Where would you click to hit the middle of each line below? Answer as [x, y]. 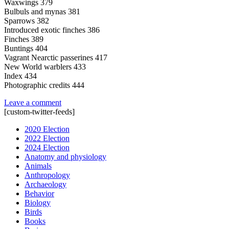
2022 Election [47, 138]
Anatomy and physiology [65, 156]
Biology [38, 202]
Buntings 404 [26, 48]
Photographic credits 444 [44, 85]
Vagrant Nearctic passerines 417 [56, 57]
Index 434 [20, 76]
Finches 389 [24, 39]
